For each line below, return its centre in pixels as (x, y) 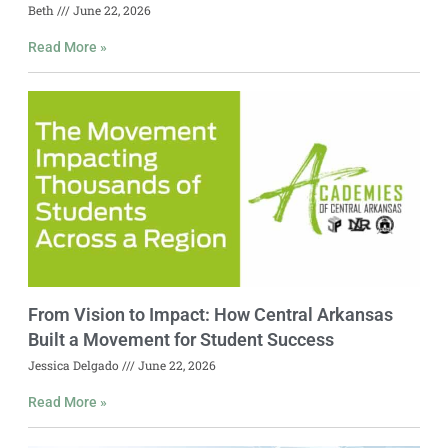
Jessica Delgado (75, 364)
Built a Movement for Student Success (181, 339)
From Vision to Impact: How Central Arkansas (210, 314)
